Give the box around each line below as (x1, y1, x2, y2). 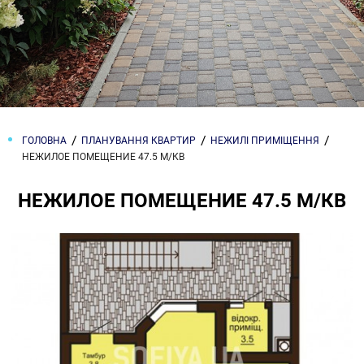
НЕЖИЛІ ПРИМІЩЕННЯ (210, 135, 319, 146)
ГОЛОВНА (22, 135, 67, 146)
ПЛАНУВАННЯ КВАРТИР (81, 135, 196, 146)
